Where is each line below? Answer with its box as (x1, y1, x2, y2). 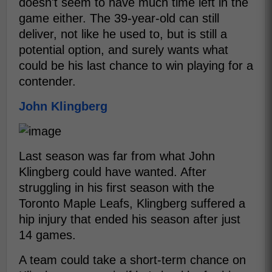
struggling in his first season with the (19, 181, 214, 195)
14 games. (19, 228, 76, 242)
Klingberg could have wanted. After (19, 165, 206, 179)
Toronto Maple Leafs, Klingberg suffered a (19, 197, 245, 211)
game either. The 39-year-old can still (19, 12, 219, 25)
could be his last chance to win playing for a (19, 59, 253, 73)
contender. (19, 75, 76, 89)
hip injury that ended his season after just (19, 212, 240, 226)
